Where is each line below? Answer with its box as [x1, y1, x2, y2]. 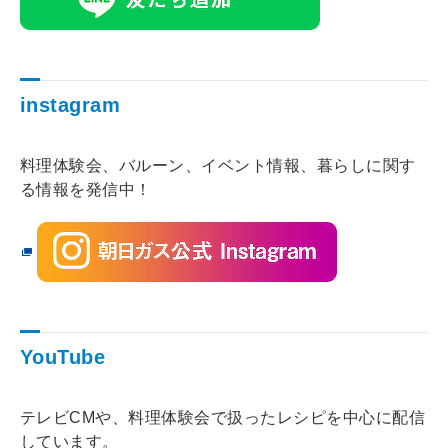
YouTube [20, 346, 106, 368]
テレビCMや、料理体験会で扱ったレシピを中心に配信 [20, 409, 425, 426]
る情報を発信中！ [20, 181, 152, 198]
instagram [20, 94, 121, 116]
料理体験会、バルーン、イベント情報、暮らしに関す [20, 157, 416, 174]
